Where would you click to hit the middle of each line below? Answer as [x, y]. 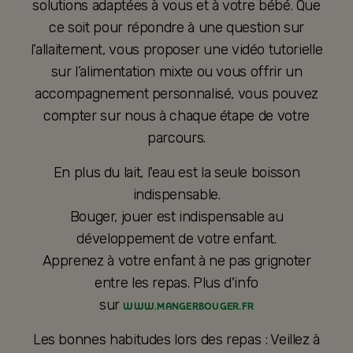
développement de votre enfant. [176, 239]
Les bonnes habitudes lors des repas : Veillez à [176, 340]
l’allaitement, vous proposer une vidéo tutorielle [176, 50]
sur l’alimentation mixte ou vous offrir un [176, 72]
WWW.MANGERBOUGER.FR [189, 307]
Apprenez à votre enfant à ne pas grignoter [176, 261]
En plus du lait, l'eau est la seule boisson [176, 173]
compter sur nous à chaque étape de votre [176, 116]
